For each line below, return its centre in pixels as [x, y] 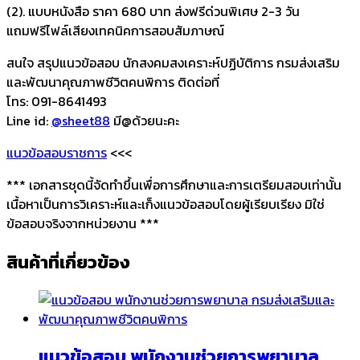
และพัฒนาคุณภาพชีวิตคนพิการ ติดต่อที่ [113, 82]
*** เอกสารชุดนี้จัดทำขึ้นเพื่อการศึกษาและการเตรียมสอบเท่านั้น [174, 184]
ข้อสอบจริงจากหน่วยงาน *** [83, 223]
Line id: [29, 120]
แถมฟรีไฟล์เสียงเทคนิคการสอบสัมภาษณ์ [115, 30]
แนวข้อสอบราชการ [57, 152]
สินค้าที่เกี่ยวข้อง [68, 262]
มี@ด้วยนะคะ [145, 120]
